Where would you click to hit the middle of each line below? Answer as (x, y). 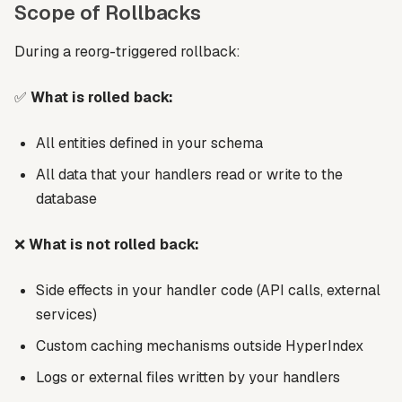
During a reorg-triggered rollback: (127, 51)
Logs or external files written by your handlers (188, 377)
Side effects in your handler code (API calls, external (208, 290)
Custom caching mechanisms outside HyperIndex (200, 345)
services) (66, 314)
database (66, 198)
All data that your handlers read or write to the (189, 174)
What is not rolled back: (114, 244)
